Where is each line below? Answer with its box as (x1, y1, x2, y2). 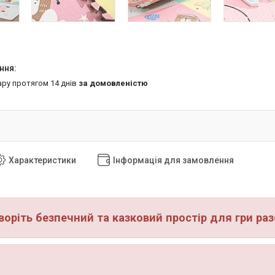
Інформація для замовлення (113, 155, 234, 165)
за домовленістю (79, 78, 148, 88)
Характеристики (9, 155, 76, 165)
